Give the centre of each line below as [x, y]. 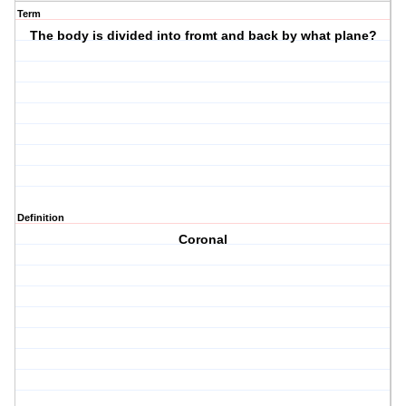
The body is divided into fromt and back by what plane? [203, 36]
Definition [41, 218]
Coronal [203, 240]
